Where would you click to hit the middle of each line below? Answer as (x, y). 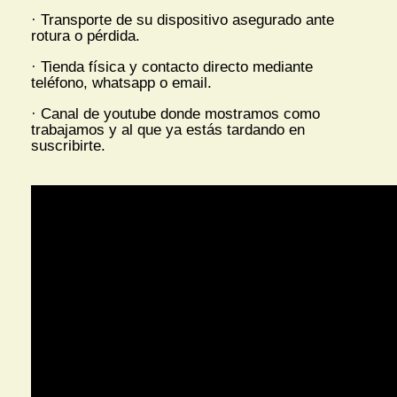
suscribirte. (68, 146)
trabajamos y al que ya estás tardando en (168, 130)
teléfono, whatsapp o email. (121, 83)
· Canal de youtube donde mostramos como (175, 114)
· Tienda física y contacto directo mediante (172, 67)
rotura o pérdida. (86, 36)
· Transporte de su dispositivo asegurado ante (183, 20)
